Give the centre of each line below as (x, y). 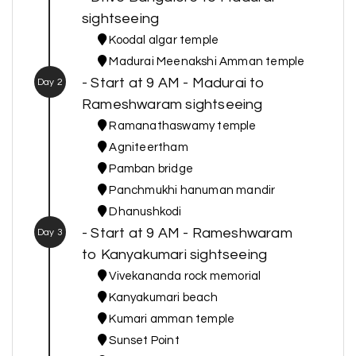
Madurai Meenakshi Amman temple (206, 62)
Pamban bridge (150, 169)
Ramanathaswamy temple (182, 126)
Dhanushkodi (144, 212)
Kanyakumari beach (162, 298)
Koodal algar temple (163, 41)
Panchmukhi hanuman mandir (191, 191)
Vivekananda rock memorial (184, 277)
